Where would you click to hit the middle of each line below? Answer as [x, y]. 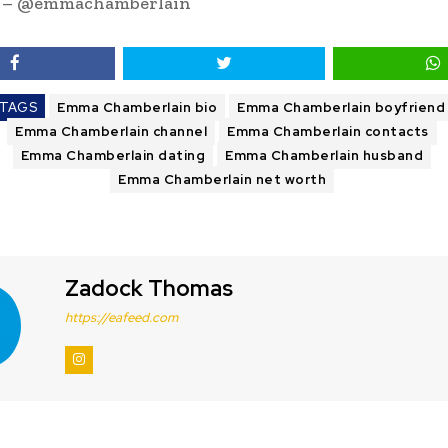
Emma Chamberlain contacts [328, 132]
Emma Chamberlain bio [137, 108]
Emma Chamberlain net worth [222, 180]
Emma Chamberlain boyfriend [341, 108]
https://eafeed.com [121, 318]
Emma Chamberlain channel [111, 132]
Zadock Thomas [149, 289]
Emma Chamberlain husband [324, 156]
